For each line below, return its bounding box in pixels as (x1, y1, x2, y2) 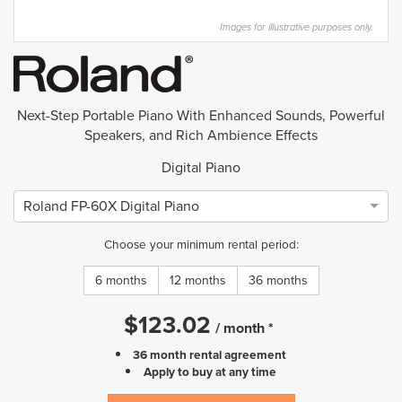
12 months (169, 270, 226, 290)
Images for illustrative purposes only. (220, 20, 373, 34)
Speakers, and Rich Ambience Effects (84, 124, 318, 145)
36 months (248, 270, 308, 290)
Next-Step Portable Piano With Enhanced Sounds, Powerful (17, 104, 385, 126)
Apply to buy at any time (143, 362, 276, 380)
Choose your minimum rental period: (103, 234, 299, 253)
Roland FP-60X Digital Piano (23, 195, 199, 216)
